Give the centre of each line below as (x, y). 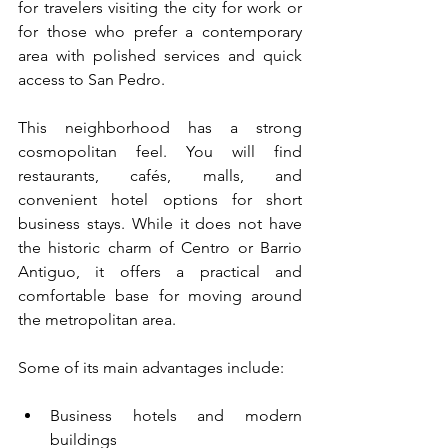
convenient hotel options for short (160, 199)
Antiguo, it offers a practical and (160, 271)
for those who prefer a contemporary (160, 31)
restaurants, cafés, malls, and (160, 175)
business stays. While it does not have (160, 223)
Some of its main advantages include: (151, 367)
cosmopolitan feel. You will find (160, 151)
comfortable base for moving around (160, 295)
